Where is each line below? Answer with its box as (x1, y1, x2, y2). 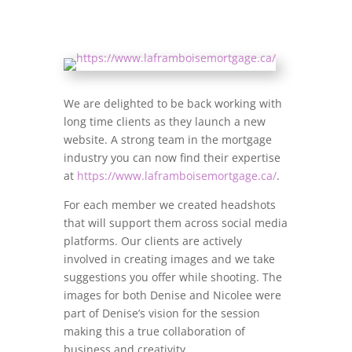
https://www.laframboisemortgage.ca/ (76, 168, 277, 183)
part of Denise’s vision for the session (63, 306, 260, 321)
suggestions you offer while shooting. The (63, 269, 282, 284)
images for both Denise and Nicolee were (63, 288, 281, 302)
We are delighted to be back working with (63, 96, 282, 111)
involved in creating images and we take (63, 251, 275, 266)
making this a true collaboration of (63, 324, 245, 339)
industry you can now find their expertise (63, 150, 280, 165)
